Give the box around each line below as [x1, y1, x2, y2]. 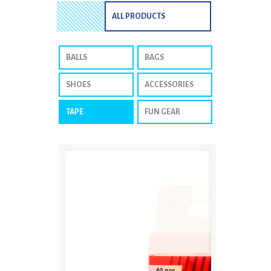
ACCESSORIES [144, 80, 194, 89]
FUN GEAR [144, 107, 180, 116]
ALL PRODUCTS [111, 12, 165, 21]
